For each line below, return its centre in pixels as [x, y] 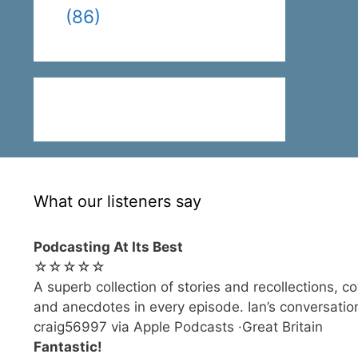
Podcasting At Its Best [108, 247]
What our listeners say [117, 201]
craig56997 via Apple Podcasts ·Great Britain [178, 327]
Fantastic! [68, 347]
